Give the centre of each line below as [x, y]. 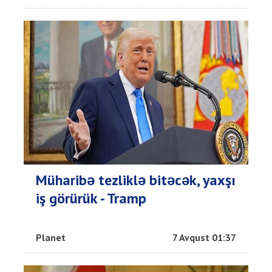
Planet [51, 237]
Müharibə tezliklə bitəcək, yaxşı [136, 180]
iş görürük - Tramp [91, 198]
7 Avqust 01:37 [204, 237]
